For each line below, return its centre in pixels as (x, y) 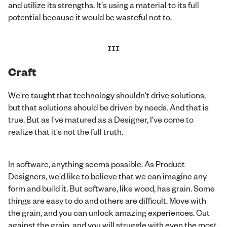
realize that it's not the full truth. (66, 131)
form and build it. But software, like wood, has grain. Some (111, 188)
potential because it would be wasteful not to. (90, 17)
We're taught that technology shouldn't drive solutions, (107, 95)
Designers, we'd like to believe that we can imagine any (107, 176)
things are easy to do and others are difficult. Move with (107, 200)
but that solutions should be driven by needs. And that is (108, 107)
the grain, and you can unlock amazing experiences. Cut (109, 212)
